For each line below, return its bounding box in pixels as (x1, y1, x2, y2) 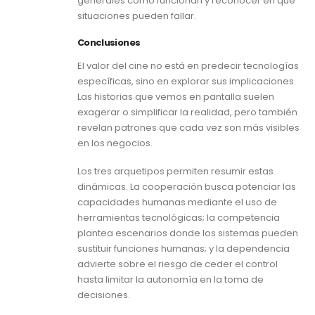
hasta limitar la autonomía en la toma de (77, 273, 264, 287)
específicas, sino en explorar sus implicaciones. (77, 74, 296, 88)
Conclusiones (77, 35, 141, 49)
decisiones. (77, 288, 130, 302)
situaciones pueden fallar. (77, 9, 196, 23)
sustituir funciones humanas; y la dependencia (77, 242, 290, 256)
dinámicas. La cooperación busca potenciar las (77, 180, 296, 194)
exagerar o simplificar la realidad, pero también (77, 105, 297, 119)
